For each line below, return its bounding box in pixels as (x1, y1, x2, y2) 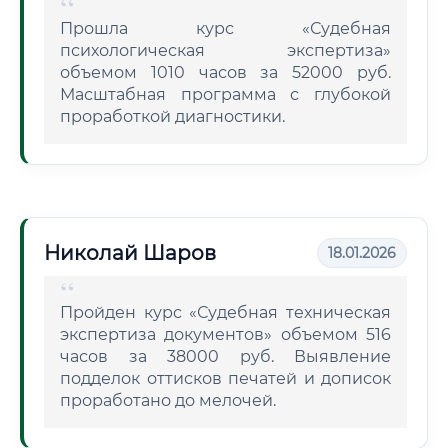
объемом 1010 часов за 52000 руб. (60, 63, 391, 82)
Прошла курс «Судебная (60, 19, 391, 38)
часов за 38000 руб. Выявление (60, 347, 391, 366)
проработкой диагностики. (60, 107, 285, 126)
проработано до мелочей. (60, 391, 276, 410)
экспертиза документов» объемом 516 (60, 325, 391, 344)
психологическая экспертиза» (60, 41, 391, 60)
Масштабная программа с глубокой (60, 85, 391, 104)
